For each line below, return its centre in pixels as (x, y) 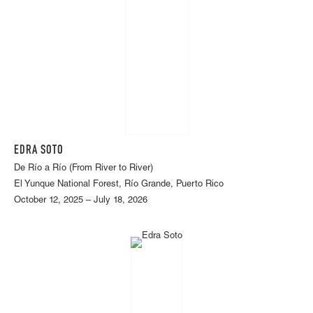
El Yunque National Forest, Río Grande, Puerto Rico (119, 185)
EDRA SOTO (39, 151)
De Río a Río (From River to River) (83, 169)
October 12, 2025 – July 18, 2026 (81, 201)
